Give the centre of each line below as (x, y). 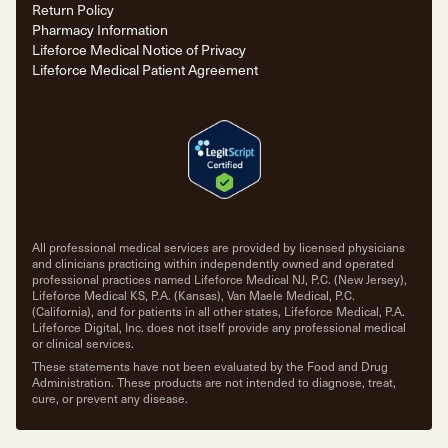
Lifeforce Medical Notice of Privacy (139, 49)
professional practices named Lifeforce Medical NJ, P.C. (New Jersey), (219, 278)
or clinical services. (83, 342)
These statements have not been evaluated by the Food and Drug (210, 365)
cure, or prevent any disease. (110, 397)
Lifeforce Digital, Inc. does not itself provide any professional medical (219, 326)
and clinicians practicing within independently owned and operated (213, 262)
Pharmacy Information (100, 29)
